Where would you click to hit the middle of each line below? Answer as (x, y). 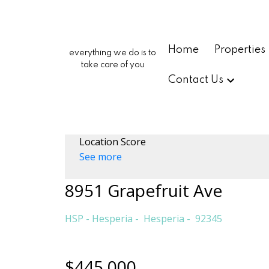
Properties (240, 50)
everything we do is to (113, 53)
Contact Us (196, 80)
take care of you (113, 65)
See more (100, 156)
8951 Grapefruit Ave (143, 190)
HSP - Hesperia (98, 218)
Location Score (112, 141)
